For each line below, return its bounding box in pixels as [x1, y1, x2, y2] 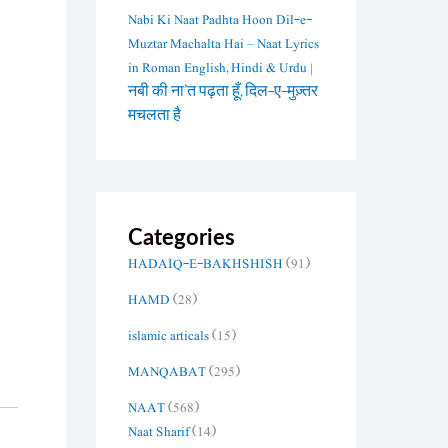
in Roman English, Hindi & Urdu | [128, 56, 313, 79]
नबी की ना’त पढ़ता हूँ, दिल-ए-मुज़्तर [128, 80, 318, 103]
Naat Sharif [128, 420, 189, 443]
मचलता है [128, 104, 181, 127]
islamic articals [128, 324, 209, 347]
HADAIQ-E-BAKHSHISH [128, 252, 283, 275]
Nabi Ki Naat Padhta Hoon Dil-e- [128, 8, 312, 31]
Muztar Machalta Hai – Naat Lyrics [128, 32, 319, 55]
